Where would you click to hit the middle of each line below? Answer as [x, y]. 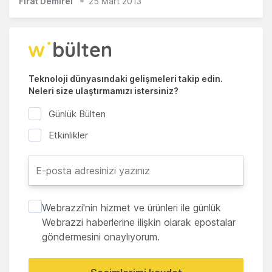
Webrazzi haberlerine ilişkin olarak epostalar [138, 222]
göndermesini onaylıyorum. [100, 236]
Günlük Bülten [77, 114]
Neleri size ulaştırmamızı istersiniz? [104, 91]
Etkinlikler [68, 135]
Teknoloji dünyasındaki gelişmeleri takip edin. [126, 79]
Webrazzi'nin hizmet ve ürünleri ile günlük [131, 207]
